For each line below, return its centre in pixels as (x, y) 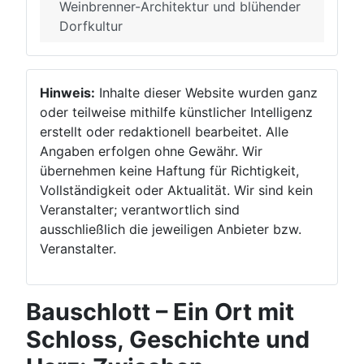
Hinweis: (67, 93)
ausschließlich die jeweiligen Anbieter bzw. (171, 229)
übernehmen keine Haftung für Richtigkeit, (169, 171)
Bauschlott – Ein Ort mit (160, 312)
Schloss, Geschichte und (168, 339)
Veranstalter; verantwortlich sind (140, 210)
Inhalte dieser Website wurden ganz (206, 93)
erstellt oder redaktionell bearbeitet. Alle (164, 132)
